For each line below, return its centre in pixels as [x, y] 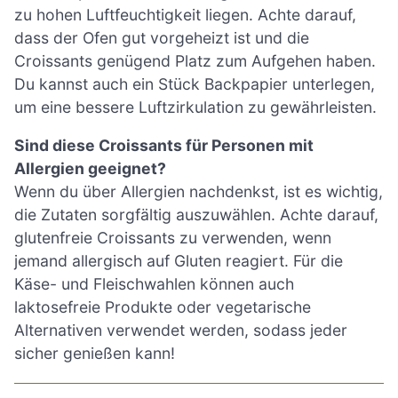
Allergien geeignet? [90, 169]
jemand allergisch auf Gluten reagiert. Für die [179, 261]
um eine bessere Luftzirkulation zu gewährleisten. [195, 107]
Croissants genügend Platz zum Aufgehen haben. [195, 60]
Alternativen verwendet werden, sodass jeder [181, 330]
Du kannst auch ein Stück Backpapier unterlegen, [195, 84]
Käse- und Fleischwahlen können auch [154, 284]
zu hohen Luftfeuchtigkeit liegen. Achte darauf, [185, 14]
